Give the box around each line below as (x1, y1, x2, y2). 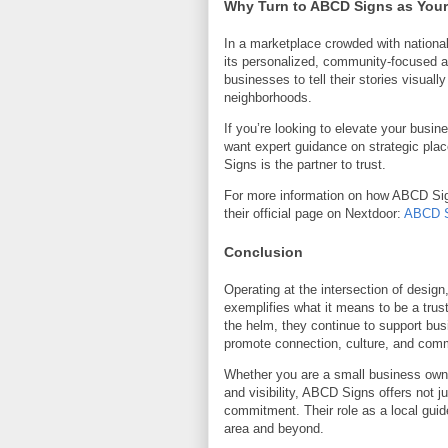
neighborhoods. (224, 89, 312, 105)
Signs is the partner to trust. (224, 156, 386, 172)
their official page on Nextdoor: (224, 205, 404, 221)
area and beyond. (224, 421, 324, 437)
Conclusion (224, 244, 303, 261)
